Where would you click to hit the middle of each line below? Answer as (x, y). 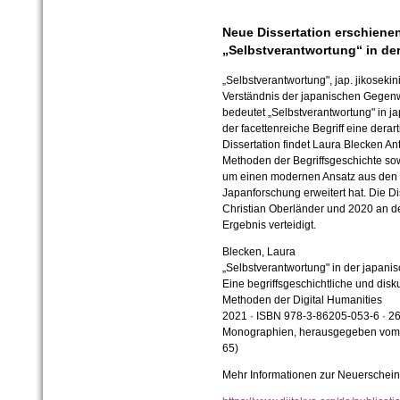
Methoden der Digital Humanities (302, 300)
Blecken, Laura (258, 252)
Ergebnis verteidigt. (269, 225)
